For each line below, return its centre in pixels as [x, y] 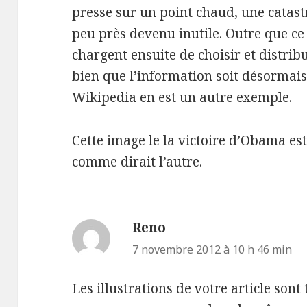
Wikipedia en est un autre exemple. [182, 98]
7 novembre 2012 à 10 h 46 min [212, 249]
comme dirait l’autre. [137, 162]
